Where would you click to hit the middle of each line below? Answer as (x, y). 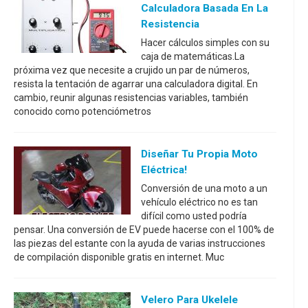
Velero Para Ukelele (189, 300)
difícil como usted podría (194, 216)
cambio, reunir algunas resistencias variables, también (131, 98)
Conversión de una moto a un (204, 188)
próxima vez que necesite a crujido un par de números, (132, 70)
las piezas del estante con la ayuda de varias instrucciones (140, 243)
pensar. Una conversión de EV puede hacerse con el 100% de (144, 230)
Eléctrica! (164, 170)
